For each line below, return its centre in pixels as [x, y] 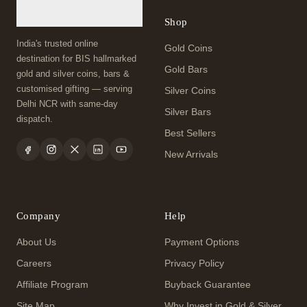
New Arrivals [191, 155]
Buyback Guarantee [208, 285]
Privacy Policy [194, 264]
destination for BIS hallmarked [76, 59]
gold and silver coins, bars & [73, 74]
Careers [34, 264]
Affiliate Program [52, 285]
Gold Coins [188, 49]
